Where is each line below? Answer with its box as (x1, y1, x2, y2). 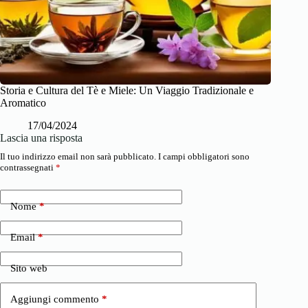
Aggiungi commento (10, 294, 99, 305)
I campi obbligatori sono (158, 151, 250, 162)
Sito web (10, 263, 47, 274)
